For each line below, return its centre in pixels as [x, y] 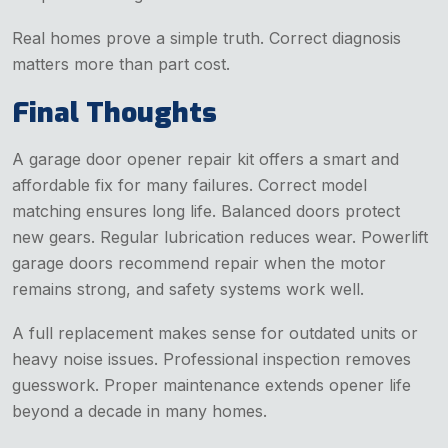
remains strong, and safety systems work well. [188, 288]
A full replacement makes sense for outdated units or [215, 332]
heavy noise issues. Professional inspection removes [211, 358]
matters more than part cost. [121, 63]
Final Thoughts [114, 112]
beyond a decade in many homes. [139, 410]
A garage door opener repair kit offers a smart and [205, 158]
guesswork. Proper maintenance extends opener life [211, 384]
